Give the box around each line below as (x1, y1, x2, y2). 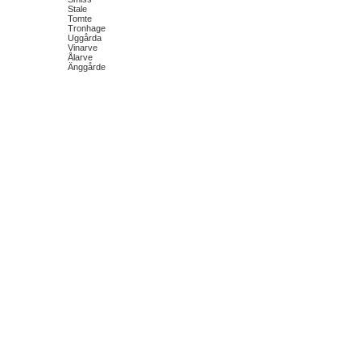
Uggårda (68, 33, 102, 43)
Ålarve (68, 52, 93, 62)
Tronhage (68, 23, 106, 33)
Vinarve (68, 43, 98, 52)
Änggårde (68, 62, 106, 72)
